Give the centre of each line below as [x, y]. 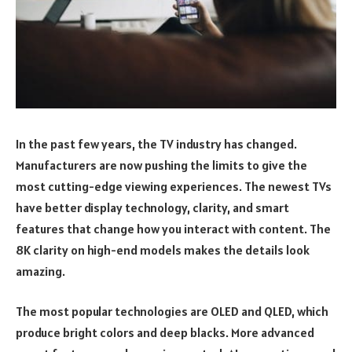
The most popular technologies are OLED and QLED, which [172, 312]
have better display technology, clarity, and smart [152, 207]
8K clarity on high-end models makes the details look [163, 249]
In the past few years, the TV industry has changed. [156, 143]
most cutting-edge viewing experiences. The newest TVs [174, 186]
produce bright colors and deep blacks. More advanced [165, 333]
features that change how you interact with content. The [173, 228]
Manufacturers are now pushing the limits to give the [161, 165]
